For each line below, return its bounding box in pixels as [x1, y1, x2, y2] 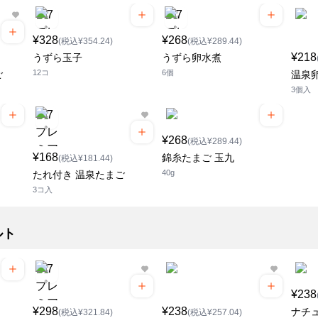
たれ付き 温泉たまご [33, 169, 125, 181]
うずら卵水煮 [162, 52, 221, 64]
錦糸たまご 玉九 [162, 152, 234, 164]
